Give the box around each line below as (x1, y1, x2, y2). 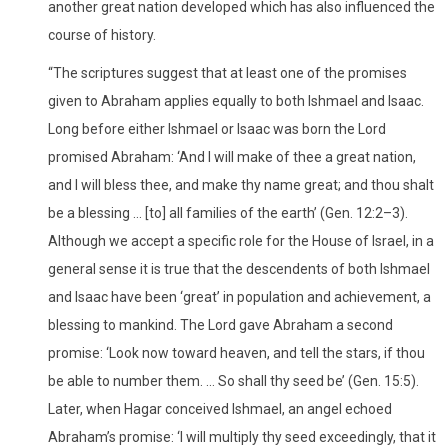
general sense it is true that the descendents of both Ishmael (48, 260, 430, 277)
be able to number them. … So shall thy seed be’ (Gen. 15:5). (48, 372, 419, 389)
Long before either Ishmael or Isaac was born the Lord (48, 120, 386, 137)
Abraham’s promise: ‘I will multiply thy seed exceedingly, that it (48, 428, 436, 445)
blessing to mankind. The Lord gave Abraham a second (48, 316, 393, 333)
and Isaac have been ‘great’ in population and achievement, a (48, 288, 431, 305)
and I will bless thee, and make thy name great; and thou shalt (48, 176, 434, 193)
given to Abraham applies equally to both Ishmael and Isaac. (48, 92, 424, 109)
